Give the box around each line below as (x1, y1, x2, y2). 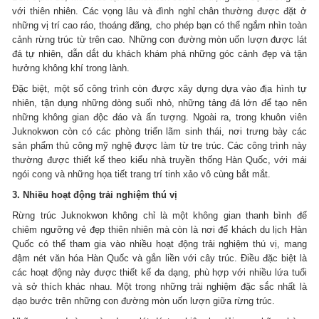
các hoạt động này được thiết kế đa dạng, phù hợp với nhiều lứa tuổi (12, 266, 307, 278)
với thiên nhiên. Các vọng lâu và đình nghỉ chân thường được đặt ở (12, 5, 307, 16)
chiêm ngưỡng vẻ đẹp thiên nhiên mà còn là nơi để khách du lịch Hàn (12, 224, 307, 235)
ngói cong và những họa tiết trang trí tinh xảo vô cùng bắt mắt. (12, 168, 271, 179)
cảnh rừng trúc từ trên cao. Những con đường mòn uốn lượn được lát (12, 33, 307, 45)
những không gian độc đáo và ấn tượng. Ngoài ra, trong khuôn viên (12, 111, 307, 122)
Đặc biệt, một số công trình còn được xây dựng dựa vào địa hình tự (12, 83, 307, 94)
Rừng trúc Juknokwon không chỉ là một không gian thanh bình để (12, 209, 307, 221)
